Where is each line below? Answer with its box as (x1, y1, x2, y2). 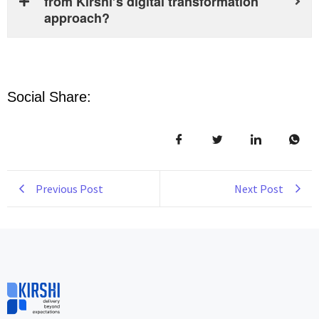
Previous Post (36, 181, 103, 196)
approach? (44, 8, 110, 27)
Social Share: (7, 88, 91, 105)
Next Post (234, 181, 283, 196)
